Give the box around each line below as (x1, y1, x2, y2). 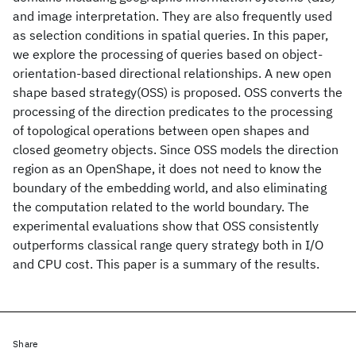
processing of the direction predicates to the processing (13, 103, 332, 119)
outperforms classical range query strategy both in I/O (13, 237, 323, 253)
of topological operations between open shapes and (13, 122, 309, 138)
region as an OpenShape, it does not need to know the (13, 161, 322, 176)
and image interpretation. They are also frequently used (13, 8, 332, 24)
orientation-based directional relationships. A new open (13, 65, 331, 81)
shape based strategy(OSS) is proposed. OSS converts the (13, 84, 342, 100)
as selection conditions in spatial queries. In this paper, (13, 27, 328, 43)
